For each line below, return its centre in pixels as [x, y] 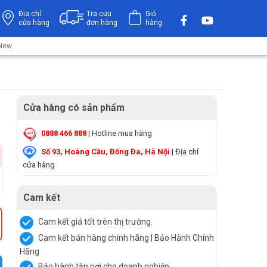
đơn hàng [102, 23]
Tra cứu [99, 14]
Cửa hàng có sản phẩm [74, 108]
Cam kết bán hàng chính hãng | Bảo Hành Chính [125, 238]
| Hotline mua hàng [119, 133]
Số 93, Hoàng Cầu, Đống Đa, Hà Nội [105, 151]
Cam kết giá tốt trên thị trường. [94, 222]
